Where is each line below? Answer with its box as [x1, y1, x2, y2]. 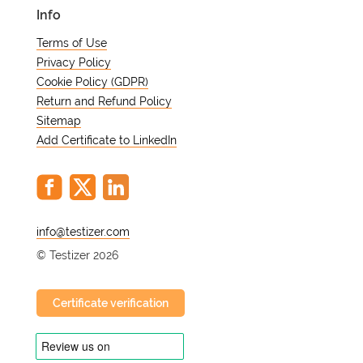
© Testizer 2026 [36, 249, 118, 262]
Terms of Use [36, 36, 107, 49]
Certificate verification [53, 297, 169, 310]
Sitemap [36, 114, 81, 127]
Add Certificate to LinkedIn [36, 134, 177, 147]
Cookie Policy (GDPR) [36, 75, 148, 88]
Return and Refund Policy [36, 95, 172, 108]
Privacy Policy [36, 56, 111, 69]
